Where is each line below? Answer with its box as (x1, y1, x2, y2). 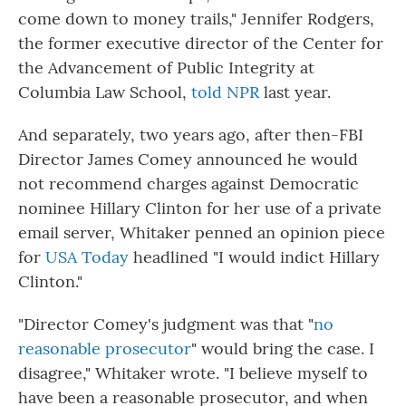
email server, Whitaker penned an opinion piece (18, 221, 385, 243)
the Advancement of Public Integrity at (18, 56, 314, 78)
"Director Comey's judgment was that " (18, 313, 314, 334)
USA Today (45, 246, 129, 267)
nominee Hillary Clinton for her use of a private (18, 197, 382, 218)
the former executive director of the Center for (18, 32, 383, 53)
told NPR (191, 81, 259, 102)
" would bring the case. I (191, 337, 374, 359)
